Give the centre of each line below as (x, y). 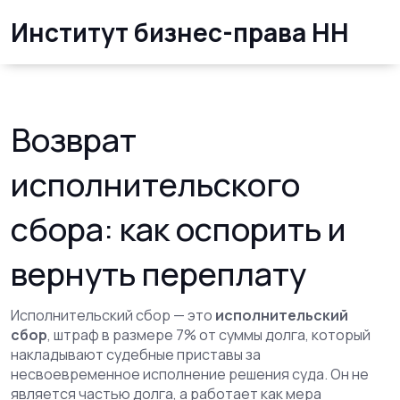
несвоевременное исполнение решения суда (167, 374)
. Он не (346, 374)
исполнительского (155, 184)
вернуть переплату (158, 274)
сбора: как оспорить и (179, 229)
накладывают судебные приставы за (136, 354)
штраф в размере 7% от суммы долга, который (212, 335)
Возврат (74, 140)
